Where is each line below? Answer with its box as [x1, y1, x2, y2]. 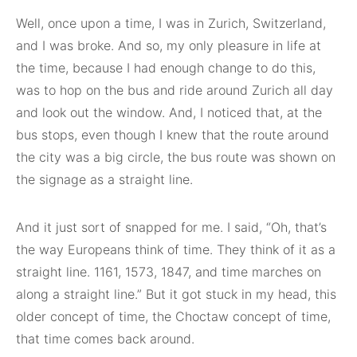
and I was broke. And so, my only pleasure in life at [16, 37, 321, 54]
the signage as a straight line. [16, 171, 193, 188]
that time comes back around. [16, 331, 194, 347]
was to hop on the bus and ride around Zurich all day [16, 82, 333, 99]
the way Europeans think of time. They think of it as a [16, 241, 335, 258]
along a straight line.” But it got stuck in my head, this [16, 286, 336, 303]
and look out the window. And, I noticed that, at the [16, 104, 322, 121]
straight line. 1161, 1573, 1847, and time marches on [16, 264, 321, 280]
